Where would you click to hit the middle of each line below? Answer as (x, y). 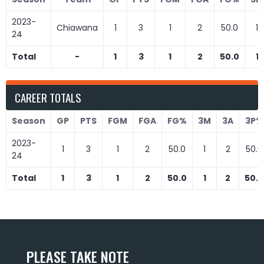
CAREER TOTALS (48, 97)
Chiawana (77, 27)
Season (28, 121)
